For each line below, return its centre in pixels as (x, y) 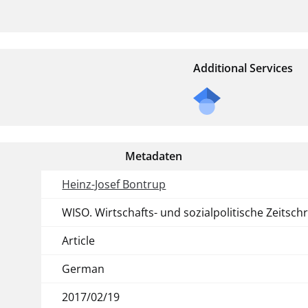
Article (79, 240)
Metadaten (154, 156)
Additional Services (243, 68)
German (84, 268)
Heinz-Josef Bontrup (114, 184)
